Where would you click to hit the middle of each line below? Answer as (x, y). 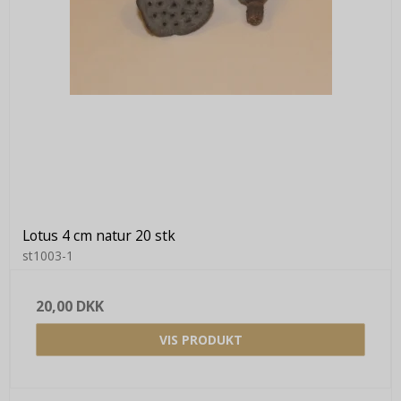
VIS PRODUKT (200, 339)
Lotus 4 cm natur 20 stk (99, 235)
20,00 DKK (70, 306)
